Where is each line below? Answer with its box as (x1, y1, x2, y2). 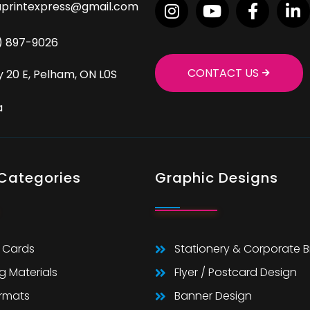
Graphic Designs (155, 167, 278, 188)
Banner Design (174, 287, 252, 304)
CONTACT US (188, 64, 259, 81)
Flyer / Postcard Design (174, 264, 297, 280)
